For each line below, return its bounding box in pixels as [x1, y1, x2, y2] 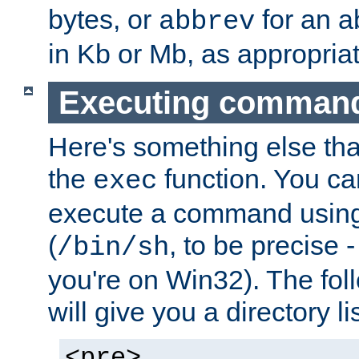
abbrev [159, 6, 255, 37]
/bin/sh [57, 232, 169, 264]
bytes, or [48, 3, 159, 34]
